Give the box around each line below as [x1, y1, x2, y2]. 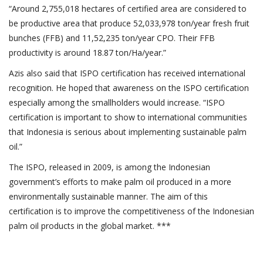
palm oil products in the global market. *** [9, 220, 171, 231]
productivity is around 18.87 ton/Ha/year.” [9, 46, 166, 58]
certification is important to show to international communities [9, 111, 247, 123]
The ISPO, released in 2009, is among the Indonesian [9, 161, 210, 173]
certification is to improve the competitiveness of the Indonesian [9, 205, 254, 217]
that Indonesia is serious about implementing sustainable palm [9, 126, 247, 137]
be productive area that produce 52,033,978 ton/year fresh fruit [9, 17, 249, 29]
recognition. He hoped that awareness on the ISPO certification [9, 82, 249, 93]
